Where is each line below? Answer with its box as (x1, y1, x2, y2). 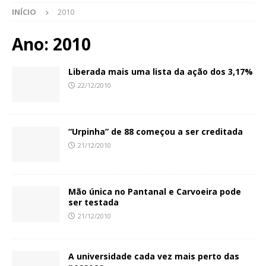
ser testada (68, 197, 119, 208)
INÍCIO (12, 7, 36, 18)
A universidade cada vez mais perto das (68, 251, 239, 262)
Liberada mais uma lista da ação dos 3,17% (68, 66, 253, 78)
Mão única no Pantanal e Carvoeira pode (68, 186, 241, 198)
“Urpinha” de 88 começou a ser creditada (68, 126, 243, 138)
